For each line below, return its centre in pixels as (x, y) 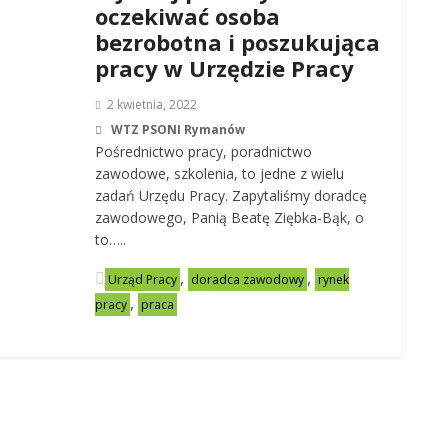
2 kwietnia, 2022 (152, 104)
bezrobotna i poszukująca (238, 42)
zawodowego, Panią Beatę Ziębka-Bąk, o (230, 217)
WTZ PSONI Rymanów (178, 129)
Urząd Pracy (143, 279)
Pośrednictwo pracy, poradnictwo (204, 151)
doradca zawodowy (248, 279)
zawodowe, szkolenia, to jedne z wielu (220, 173)
